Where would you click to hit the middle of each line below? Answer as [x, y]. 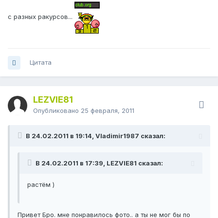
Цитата [41, 63]
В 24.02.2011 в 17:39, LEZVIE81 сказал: [99, 163]
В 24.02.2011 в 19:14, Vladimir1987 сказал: [96, 136]
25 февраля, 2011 [108, 111]
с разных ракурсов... [41, 16]
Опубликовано [57, 111]
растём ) [41, 185]
